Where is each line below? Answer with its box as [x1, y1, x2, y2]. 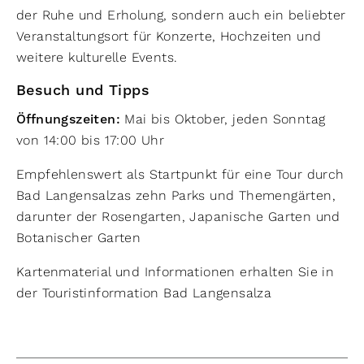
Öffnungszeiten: [16, 111, 125, 128]
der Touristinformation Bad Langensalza [16, 285, 276, 301]
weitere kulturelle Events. [16, 50, 182, 65]
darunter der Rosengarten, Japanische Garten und [16, 209, 340, 224]
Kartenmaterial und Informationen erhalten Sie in [16, 264, 335, 279]
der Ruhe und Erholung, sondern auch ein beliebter [16, 7, 346, 23]
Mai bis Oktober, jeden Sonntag [124, 111, 326, 127]
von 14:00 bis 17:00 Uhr [16, 132, 169, 148]
